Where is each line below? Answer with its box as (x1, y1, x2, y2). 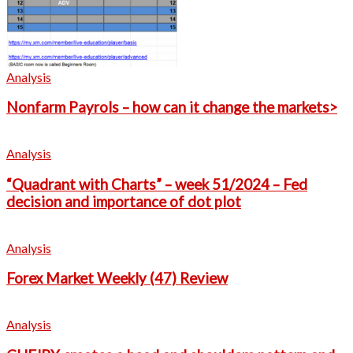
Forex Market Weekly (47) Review (6, 269, 228, 288)
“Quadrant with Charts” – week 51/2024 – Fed (6, 175, 307, 193)
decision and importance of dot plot (6, 192, 241, 210)
